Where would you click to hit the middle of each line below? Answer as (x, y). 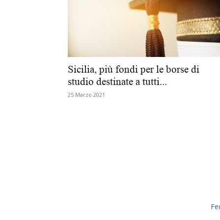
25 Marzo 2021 (86, 95)
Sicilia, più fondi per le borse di (134, 69)
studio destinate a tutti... (117, 82)
